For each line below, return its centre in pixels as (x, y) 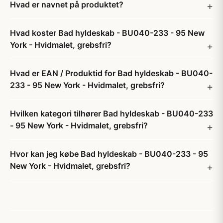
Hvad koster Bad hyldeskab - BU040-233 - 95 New (107, 33)
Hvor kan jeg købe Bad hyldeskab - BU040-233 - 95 (109, 154)
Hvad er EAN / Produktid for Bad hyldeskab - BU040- (111, 73)
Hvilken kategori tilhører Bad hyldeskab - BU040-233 (111, 113)
